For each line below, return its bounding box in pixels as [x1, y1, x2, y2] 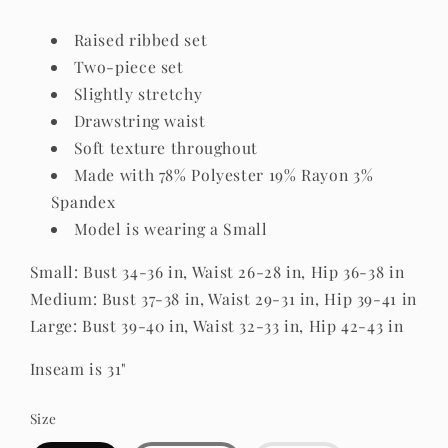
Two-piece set [73, 56, 184, 78]
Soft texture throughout [73, 137, 258, 159]
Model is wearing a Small [73, 218, 268, 240]
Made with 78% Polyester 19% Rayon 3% [73, 164, 374, 186]
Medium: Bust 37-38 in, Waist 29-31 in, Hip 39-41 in [29, 288, 417, 309]
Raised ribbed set [73, 29, 208, 51]
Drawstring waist [73, 110, 206, 132]
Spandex [50, 191, 116, 213]
